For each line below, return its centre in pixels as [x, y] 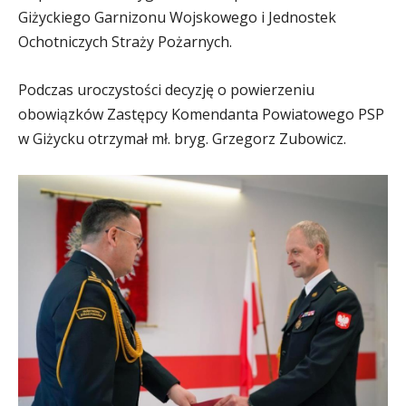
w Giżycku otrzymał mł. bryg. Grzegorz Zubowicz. [182, 138]
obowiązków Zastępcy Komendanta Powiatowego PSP [201, 114]
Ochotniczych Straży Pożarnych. [125, 41]
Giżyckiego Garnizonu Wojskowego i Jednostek [177, 17]
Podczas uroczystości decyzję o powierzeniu [166, 89]
